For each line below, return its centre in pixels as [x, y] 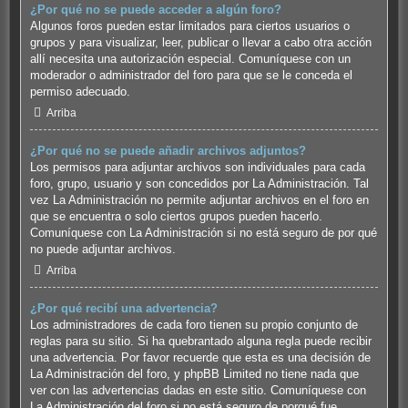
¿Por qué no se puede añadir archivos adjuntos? [168, 151]
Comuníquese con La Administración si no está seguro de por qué [203, 233]
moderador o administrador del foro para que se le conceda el [191, 76]
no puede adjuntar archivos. [102, 250]
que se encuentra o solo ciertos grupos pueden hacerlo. [176, 217]
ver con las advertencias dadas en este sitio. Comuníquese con [198, 390]
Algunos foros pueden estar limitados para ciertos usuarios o [189, 26]
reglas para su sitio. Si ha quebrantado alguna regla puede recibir [200, 341]
